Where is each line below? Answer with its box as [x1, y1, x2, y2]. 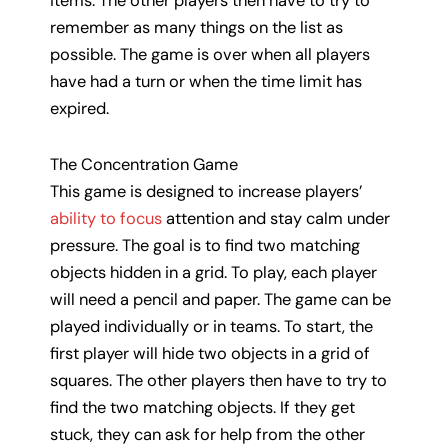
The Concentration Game [50, 154, 238, 176]
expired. [50, 98, 109, 120]
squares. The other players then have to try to [50, 370, 387, 392]
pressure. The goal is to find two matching [50, 235, 360, 257]
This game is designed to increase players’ [50, 181, 362, 203]
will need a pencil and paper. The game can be [50, 289, 391, 311]
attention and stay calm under [162, 208, 390, 230]
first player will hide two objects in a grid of [50, 343, 370, 365]
